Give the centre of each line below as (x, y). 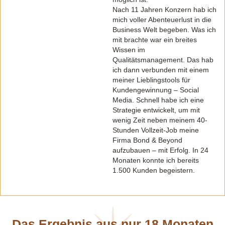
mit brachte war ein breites (155, 39)
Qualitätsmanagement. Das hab (163, 60)
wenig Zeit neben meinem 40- (160, 120)
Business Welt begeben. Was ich (164, 29)
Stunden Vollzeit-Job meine (156, 130)
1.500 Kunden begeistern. (154, 170)
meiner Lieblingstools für (151, 80)
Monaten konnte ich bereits (156, 160)
